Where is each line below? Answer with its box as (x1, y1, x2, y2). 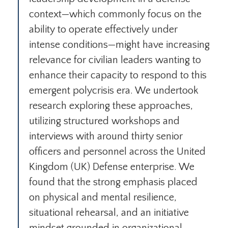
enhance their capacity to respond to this (29, 70, 207, 81)
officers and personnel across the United (29, 146, 206, 158)
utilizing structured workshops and (29, 116, 180, 127)
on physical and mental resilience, (29, 192, 177, 204)
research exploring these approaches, (29, 100, 193, 112)
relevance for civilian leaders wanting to (29, 54, 201, 66)
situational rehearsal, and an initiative (29, 207, 189, 219)
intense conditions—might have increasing (29, 39, 210, 51)
